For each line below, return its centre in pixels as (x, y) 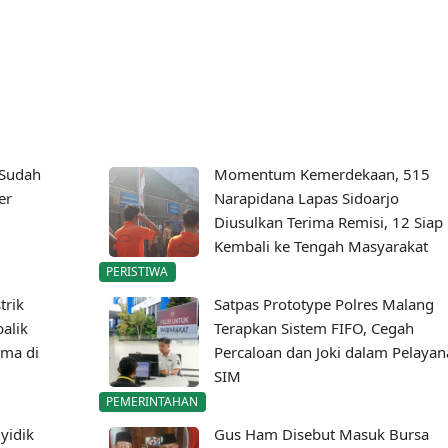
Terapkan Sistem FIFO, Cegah (313, 328)
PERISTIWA (137, 271)
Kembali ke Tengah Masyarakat (320, 246)
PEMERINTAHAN (152, 402)
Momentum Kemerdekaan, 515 (321, 174)
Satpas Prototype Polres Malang (323, 304)
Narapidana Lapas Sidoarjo (306, 198)
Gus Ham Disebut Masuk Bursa (321, 434)
